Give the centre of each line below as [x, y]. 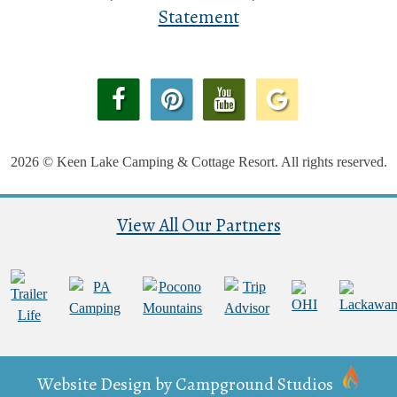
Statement [198, 16]
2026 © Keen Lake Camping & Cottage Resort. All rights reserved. [198, 161]
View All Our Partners [198, 225]
